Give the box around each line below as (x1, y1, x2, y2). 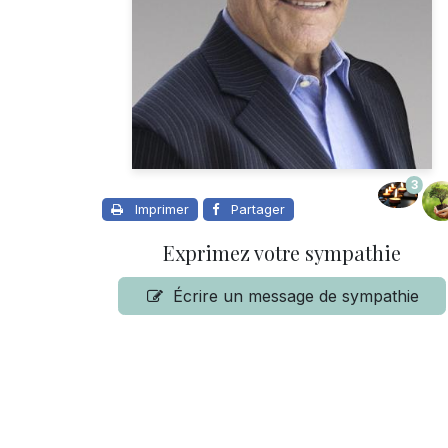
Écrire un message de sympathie (173, 286, 420, 307)
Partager (231, 201, 285, 218)
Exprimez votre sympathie (163, 239, 401, 267)
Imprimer (135, 201, 189, 218)
